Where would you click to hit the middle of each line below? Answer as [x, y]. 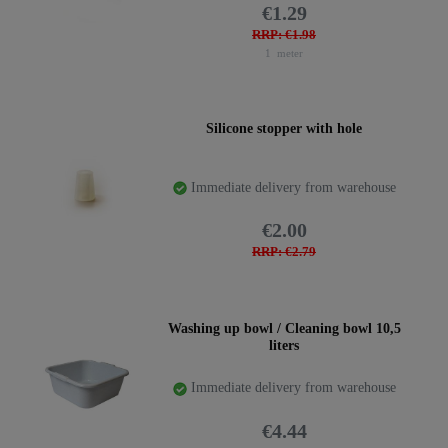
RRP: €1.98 [284, 35]
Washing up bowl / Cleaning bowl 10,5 [284, 329]
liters [284, 346]
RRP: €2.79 [284, 252]
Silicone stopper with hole [284, 128]
